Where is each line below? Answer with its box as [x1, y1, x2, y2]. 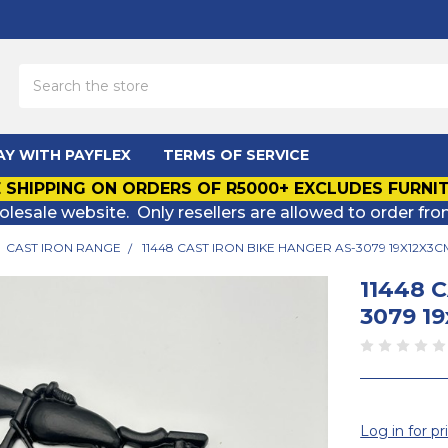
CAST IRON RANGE [6, 239, 122, 255]
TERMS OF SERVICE [162, 145, 309, 164]
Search [18, 65, 67, 84]
